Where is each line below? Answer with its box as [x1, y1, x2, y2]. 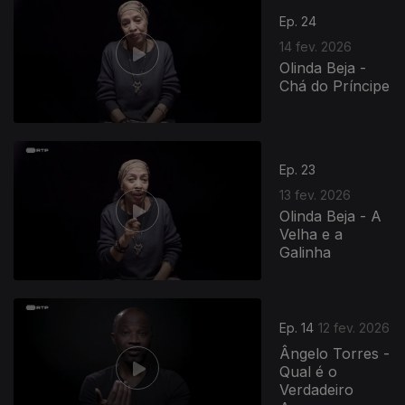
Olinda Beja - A [279, 206, 382, 225]
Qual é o [279, 363, 338, 381]
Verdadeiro [279, 381, 354, 400]
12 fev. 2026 [318, 320, 391, 336]
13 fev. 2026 [279, 186, 352, 202]
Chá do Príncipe [279, 76, 391, 95]
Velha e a [279, 224, 344, 243]
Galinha [279, 242, 332, 261]
